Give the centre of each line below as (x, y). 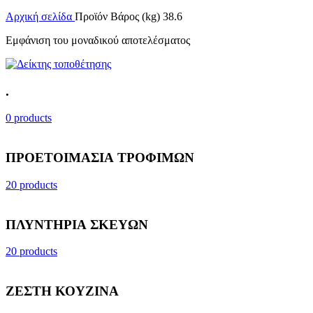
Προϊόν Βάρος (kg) (119, 16)
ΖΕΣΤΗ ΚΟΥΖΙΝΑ (62, 291)
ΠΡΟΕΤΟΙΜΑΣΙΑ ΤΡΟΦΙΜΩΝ (100, 158)
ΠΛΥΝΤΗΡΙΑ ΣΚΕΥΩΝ (77, 224)
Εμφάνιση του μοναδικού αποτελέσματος (98, 40)
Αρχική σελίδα (40, 16)
